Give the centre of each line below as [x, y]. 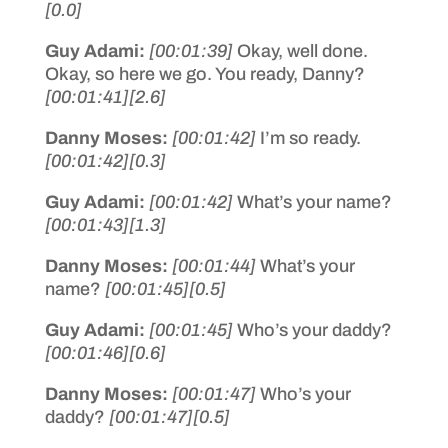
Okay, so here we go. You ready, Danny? [204, 73]
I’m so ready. [310, 137]
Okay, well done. [302, 50]
